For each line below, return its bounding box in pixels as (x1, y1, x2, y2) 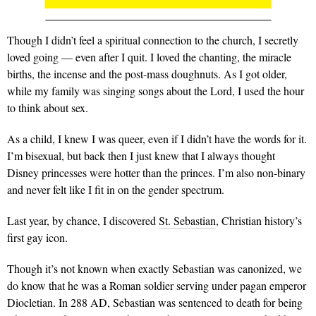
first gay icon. (7, 229, 68, 245)
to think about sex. (7, 99, 88, 115)
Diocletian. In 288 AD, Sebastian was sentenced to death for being (7, 294, 303, 310)
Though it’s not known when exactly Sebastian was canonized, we (7, 260, 302, 276)
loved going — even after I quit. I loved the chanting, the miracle (7, 49, 291, 64)
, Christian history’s (216, 212, 302, 228)
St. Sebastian (159, 212, 216, 228)
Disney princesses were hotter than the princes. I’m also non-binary (7, 164, 305, 180)
